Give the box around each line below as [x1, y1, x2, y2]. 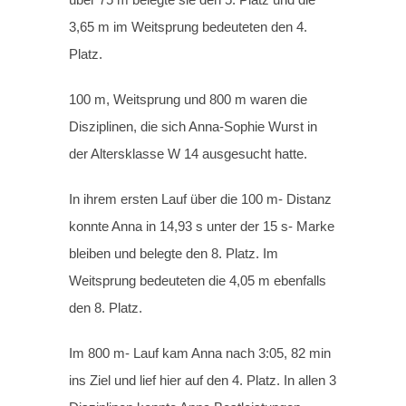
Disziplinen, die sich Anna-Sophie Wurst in [69, 119, 318, 135]
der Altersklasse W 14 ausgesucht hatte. [69, 146, 308, 162]
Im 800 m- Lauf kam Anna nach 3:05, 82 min [69, 345, 332, 362]
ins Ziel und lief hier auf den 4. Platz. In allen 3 [69, 372, 337, 389]
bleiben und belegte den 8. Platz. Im [69, 246, 279, 262]
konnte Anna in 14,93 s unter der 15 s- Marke [69, 218, 335, 235]
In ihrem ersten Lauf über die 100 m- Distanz [69, 191, 333, 208]
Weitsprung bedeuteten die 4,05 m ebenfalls [69, 273, 327, 289]
